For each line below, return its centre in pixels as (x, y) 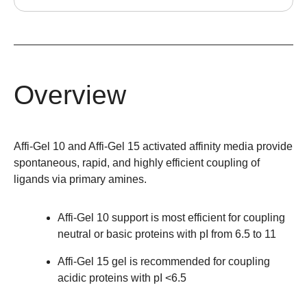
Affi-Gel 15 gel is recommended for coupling (164, 262)
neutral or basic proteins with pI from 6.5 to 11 (167, 234)
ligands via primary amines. (80, 180)
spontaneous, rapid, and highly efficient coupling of (137, 163)
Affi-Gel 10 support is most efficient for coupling (171, 218)
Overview (70, 95)
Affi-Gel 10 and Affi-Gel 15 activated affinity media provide (153, 147)
